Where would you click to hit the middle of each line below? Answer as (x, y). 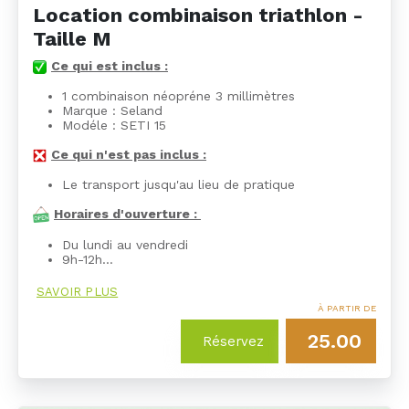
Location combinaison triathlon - (198, 15)
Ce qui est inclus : (110, 65)
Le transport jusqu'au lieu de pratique (178, 184)
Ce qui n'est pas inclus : (129, 154)
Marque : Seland (112, 110)
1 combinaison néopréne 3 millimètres (178, 95)
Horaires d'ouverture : (127, 213)
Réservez (233, 341)
